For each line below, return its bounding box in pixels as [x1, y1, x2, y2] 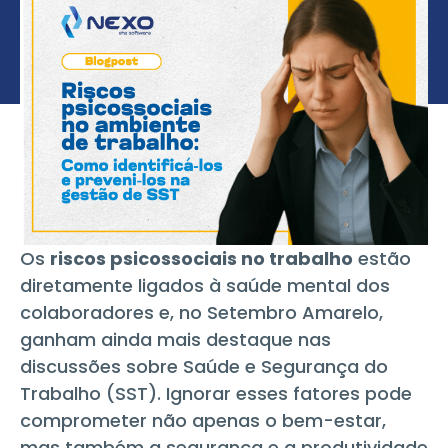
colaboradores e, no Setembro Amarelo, [20, 299, 383, 325]
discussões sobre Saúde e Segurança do [20, 353, 388, 379]
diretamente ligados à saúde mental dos [20, 272, 390, 298]
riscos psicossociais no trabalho [50, 245, 353, 271]
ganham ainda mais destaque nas [20, 326, 331, 352]
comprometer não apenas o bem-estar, [20, 407, 386, 433]
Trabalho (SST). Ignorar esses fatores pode [20, 380, 412, 406]
